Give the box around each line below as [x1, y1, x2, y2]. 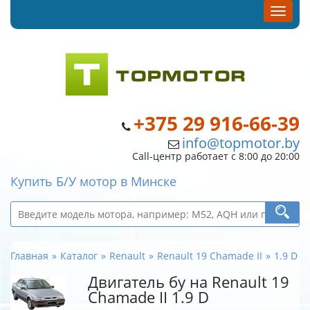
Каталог [60, 249, 98, 262]
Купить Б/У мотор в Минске [10, 173, 176, 190]
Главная [10, 249, 48, 262]
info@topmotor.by [182, 134, 300, 152]
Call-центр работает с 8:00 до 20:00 [132, 149, 300, 163]
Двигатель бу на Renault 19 [88, 272, 289, 292]
